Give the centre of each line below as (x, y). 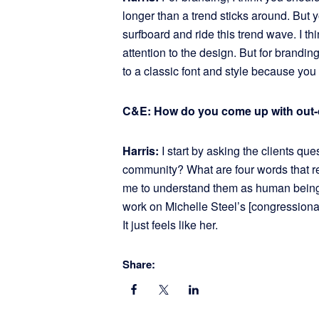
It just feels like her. (170, 225)
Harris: (142, 151)
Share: (139, 264)
